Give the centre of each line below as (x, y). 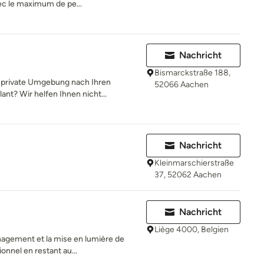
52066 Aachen (181, 85)
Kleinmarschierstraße (194, 163)
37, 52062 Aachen (188, 175)
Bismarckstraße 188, (192, 73)
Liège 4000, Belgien (192, 230)
